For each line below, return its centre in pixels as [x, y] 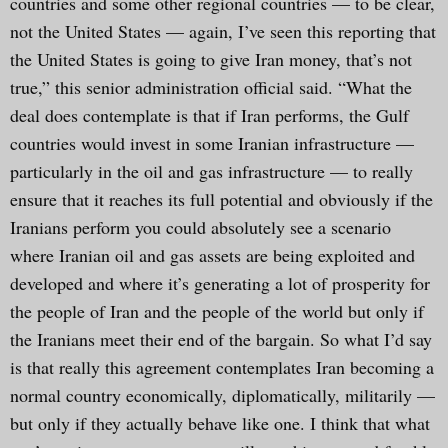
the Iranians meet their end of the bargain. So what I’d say [221, 338]
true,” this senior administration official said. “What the [211, 86]
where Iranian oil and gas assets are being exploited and [212, 254]
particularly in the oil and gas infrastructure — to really [211, 170]
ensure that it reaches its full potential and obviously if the [221, 198]
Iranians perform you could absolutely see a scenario [200, 226]
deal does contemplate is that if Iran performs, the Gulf [209, 114]
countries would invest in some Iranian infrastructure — [212, 142]
